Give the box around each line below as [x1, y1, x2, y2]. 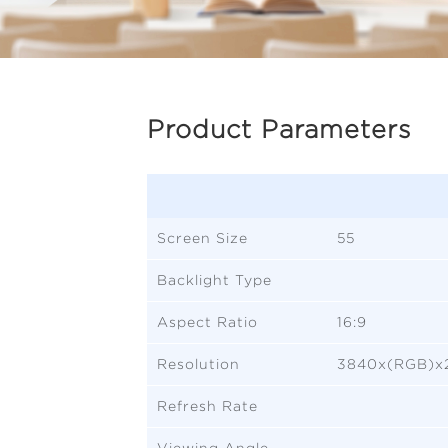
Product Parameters [147, 114, 412, 143]
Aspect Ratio [157, 313, 258, 330]
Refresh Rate [157, 397, 258, 414]
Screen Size [157, 229, 248, 246]
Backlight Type [157, 271, 272, 288]
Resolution [157, 355, 240, 372]
